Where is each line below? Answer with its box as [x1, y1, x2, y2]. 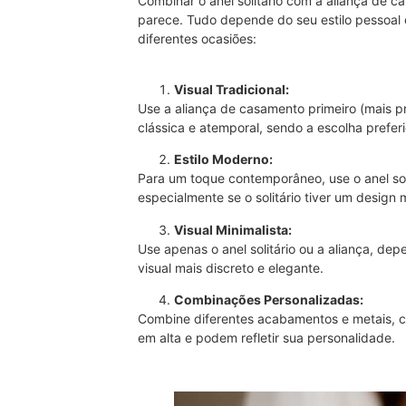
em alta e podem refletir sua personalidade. [138, 329, 395, 345]
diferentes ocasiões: [138, 31, 260, 47]
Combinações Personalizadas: [174, 291, 363, 307]
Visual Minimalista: [174, 221, 292, 237]
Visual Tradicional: [174, 81, 289, 97]
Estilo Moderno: [174, 151, 273, 168]
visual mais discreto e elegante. [138, 259, 324, 275]
